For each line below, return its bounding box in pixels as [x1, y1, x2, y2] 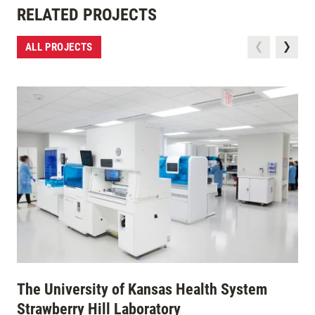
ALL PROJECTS [25, 41, 93, 53]
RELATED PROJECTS [17, 5, 157, 25]
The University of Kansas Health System [17, 280, 267, 298]
